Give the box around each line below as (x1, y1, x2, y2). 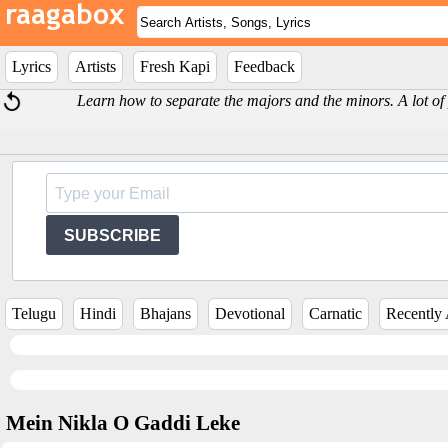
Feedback (234, 58, 295, 75)
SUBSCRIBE (64, 226, 161, 244)
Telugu (12, 305, 56, 322)
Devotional (215, 305, 285, 322)
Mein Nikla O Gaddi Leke (6, 411, 240, 435)
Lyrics (12, 58, 51, 75)
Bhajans (140, 305, 191, 322)
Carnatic (309, 305, 362, 322)
